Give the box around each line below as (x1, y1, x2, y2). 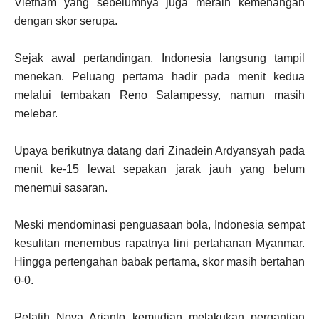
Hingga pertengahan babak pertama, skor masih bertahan (14, 256, 305, 268)
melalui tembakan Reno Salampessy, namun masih (14, 89, 305, 102)
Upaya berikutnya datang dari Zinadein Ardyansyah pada (14, 145, 305, 157)
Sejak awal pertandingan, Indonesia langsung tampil (14, 52, 305, 65)
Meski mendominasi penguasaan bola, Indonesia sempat (14, 219, 305, 231)
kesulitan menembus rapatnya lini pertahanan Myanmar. (14, 237, 305, 250)
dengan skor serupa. (14, 15, 117, 28)
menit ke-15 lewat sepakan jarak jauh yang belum (14, 163, 305, 176)
